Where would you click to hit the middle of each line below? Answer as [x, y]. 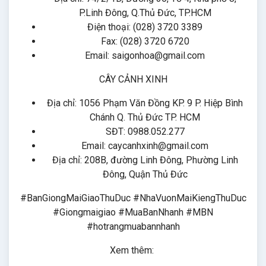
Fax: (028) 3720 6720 [145, 41]
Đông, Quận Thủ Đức [145, 174]
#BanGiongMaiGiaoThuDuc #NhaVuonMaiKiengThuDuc [133, 198]
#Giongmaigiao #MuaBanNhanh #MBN [133, 212]
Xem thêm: [133, 250]
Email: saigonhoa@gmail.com [145, 56]
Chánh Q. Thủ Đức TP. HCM [145, 117]
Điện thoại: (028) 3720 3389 [145, 27]
